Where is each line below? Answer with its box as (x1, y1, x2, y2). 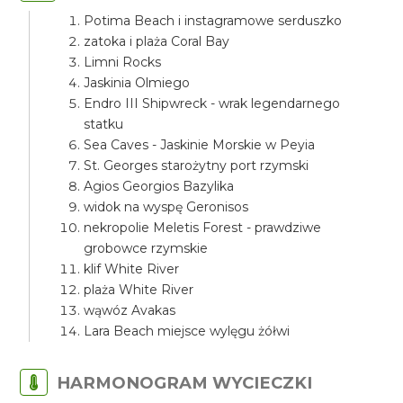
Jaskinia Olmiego (84, 75, 191, 91)
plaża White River (84, 282, 194, 298)
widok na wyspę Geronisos (84, 199, 249, 215)
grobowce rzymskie (84, 240, 209, 256)
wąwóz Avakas (84, 302, 176, 318)
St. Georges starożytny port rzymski (84, 157, 309, 174)
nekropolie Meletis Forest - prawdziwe (84, 219, 322, 236)
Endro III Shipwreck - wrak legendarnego (84, 95, 341, 112)
